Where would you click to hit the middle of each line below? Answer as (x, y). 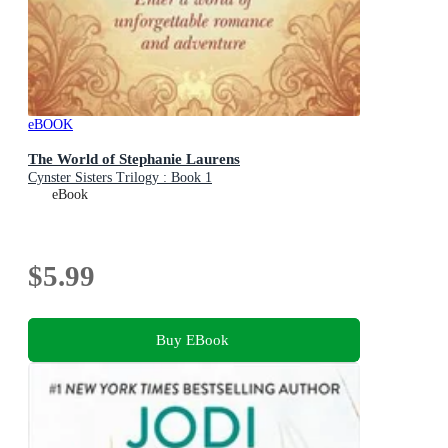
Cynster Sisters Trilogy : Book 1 (120, 177)
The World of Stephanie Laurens (134, 158)
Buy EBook (192, 339)
